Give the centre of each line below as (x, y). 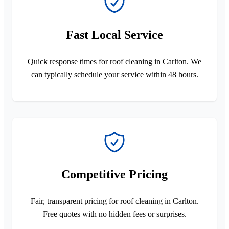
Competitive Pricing (114, 174)
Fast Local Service (114, 35)
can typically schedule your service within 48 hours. (114, 74)
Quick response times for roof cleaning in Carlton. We (114, 61)
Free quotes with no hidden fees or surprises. (114, 214)
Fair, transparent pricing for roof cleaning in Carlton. (114, 201)
